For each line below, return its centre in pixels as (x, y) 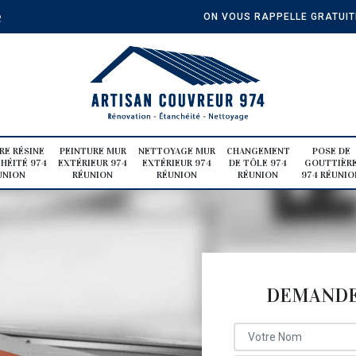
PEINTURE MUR (93, 151)
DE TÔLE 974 (258, 163)
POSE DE (331, 151)
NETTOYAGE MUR (177, 151)
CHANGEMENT (258, 151)
